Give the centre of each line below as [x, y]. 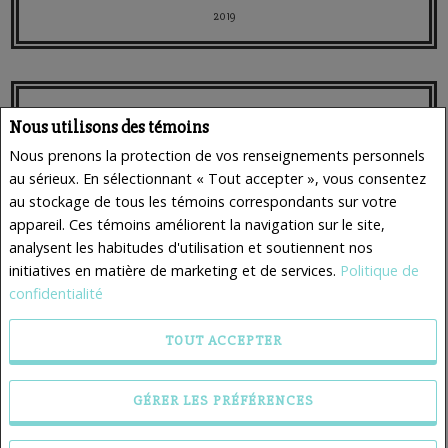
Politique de [379, 270]
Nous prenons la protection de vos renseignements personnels [217, 155]
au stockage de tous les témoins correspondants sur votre [203, 201]
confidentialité [56, 293]
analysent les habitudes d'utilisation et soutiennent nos [191, 247]
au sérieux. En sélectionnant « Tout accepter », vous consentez [217, 178]
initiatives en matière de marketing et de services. [174, 270]
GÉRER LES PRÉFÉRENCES [223, 401]
